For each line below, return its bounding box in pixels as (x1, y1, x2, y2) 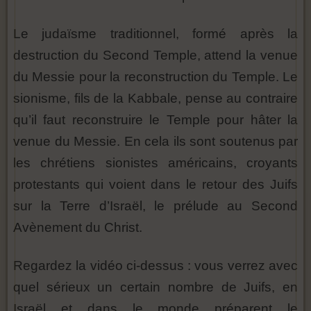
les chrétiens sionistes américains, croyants (13, 155, 298, 171)
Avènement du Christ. (13, 220, 142, 235)
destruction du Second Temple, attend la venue (13, 48, 298, 63)
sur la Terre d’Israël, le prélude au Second (13, 199, 298, 214)
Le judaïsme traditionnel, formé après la (13, 26, 298, 42)
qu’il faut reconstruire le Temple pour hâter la (13, 112, 298, 128)
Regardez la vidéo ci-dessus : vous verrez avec (13, 258, 298, 274)
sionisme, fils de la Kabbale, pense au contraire (13, 91, 298, 106)
